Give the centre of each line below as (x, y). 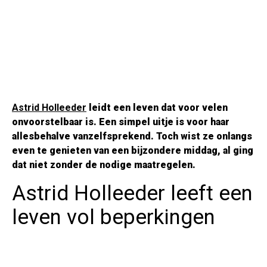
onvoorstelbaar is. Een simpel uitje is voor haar (121, 122)
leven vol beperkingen (114, 218)
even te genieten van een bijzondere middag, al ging (133, 151)
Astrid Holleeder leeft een (132, 194)
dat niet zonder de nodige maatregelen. (104, 165)
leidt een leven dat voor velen (157, 108)
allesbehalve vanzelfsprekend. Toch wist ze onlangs (132, 136)
